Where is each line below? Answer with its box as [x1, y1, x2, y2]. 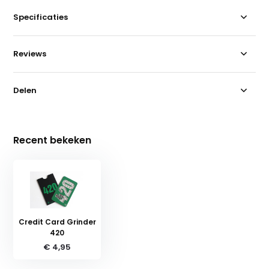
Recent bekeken [13, 133, 92, 148]
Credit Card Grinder [18, 217, 96, 228]
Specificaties [13, 11, 68, 23]
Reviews [13, 48, 47, 60]
